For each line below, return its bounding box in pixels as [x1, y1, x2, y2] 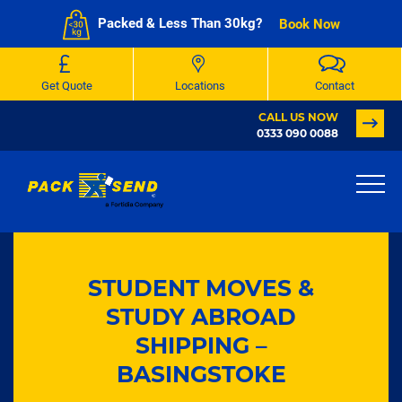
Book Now [278, 15, 340, 32]
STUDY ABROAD [106, 303, 296, 330]
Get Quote [40, 78, 92, 92]
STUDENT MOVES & [88, 275, 314, 301]
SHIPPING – [135, 332, 267, 359]
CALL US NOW [258, 110, 338, 124]
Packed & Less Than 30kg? [93, 15, 266, 31]
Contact [314, 78, 354, 92]
